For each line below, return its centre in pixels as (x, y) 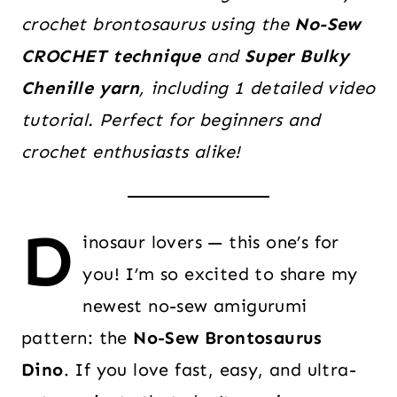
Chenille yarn (81, 88)
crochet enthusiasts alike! (131, 152)
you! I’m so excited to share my (220, 274)
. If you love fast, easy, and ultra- (210, 370)
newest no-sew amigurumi (195, 306)
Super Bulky (297, 56)
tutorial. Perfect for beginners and (171, 120)
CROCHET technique (111, 56)
